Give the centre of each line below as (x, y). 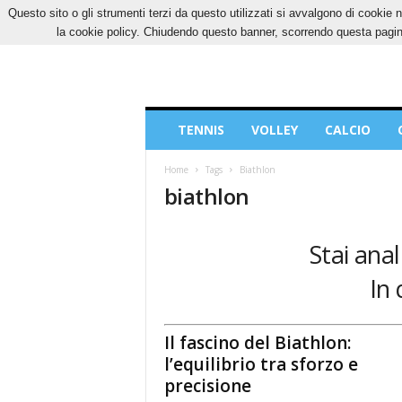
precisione (207, 385)
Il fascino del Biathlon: (257, 342)
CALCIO (347, 130)
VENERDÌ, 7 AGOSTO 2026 (208, 13)
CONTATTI (330, 13)
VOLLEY (274, 130)
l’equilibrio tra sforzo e (261, 364)
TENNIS (201, 130)
